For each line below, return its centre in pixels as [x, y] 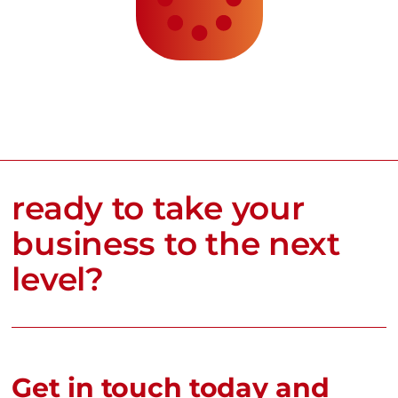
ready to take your [158, 208]
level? [58, 279]
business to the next [176, 244]
